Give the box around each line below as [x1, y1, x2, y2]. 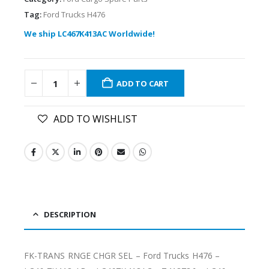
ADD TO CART [116, 77, 169, 89]
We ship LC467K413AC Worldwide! [24, 28, 155, 39]
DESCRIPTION [44, 208, 96, 220]
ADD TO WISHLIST [53, 112, 138, 125]
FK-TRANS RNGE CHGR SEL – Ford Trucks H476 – [24, 249, 220, 261]
